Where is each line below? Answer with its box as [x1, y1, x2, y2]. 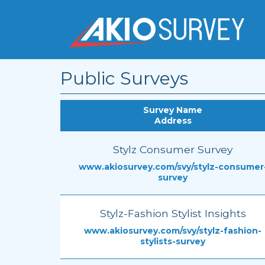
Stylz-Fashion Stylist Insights [99, 207, 246, 219]
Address [154, 115, 192, 126]
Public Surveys [60, 67, 188, 89]
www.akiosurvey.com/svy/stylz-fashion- [84, 225, 261, 236]
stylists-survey [140, 236, 205, 247]
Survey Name [143, 105, 202, 115]
